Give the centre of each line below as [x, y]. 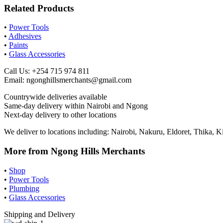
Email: [15, 80]
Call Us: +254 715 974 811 [47, 71]
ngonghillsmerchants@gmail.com [79, 80]
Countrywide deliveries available [56, 97]
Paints [18, 45]
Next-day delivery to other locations [60, 115]
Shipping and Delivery [40, 214]
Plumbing [24, 188]
